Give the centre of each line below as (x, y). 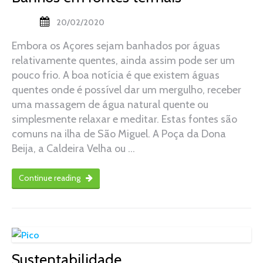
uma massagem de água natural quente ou (110, 104)
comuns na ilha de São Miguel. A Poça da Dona (119, 134)
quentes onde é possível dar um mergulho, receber (127, 90)
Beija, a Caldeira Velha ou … (73, 148)
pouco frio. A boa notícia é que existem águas (116, 75)
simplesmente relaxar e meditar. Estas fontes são (124, 119)
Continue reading (50, 178)
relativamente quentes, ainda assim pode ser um (123, 60)
